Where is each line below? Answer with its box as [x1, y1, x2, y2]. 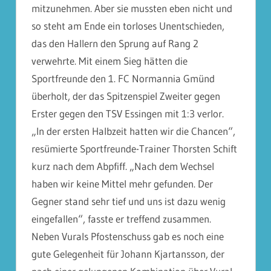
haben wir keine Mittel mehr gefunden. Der [31, 177, 213, 190]
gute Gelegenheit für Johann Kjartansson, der [31, 247, 224, 260]
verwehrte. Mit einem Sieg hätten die [31, 54, 188, 67]
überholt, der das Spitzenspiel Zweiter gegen [31, 90, 220, 102]
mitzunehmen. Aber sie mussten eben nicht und [31, 2, 232, 15]
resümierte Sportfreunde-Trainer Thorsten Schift [31, 142, 237, 155]
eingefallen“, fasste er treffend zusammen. [31, 212, 211, 225]
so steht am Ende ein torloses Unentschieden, [31, 19, 224, 32]
